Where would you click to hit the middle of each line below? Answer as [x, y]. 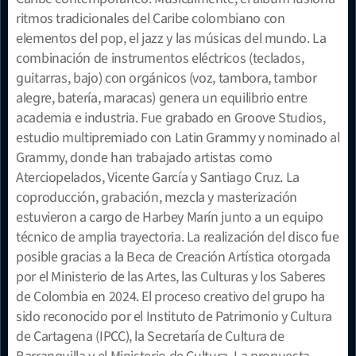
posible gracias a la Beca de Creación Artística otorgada [173, 257]
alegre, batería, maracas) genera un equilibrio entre [162, 98]
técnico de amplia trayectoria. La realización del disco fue [178, 237]
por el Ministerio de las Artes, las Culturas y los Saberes [171, 277]
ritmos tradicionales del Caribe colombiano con [151, 18]
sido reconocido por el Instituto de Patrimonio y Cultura [174, 316]
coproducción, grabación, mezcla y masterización [157, 197]
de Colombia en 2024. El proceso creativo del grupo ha [170, 296]
